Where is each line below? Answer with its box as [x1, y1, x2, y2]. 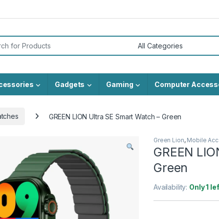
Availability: [153, 183, 190, 192]
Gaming [106, 80, 133, 88]
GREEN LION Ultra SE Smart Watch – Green [48, 112, 182, 121]
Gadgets [55, 80, 85, 88]
